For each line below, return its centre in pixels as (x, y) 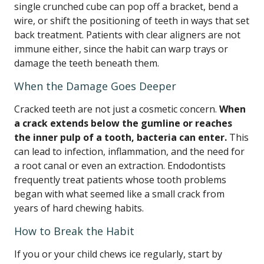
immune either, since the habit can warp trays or (121, 49)
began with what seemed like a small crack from (119, 194)
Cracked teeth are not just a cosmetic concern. (117, 109)
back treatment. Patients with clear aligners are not (127, 35)
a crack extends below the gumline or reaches (123, 123)
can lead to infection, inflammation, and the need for (129, 151)
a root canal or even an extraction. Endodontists (120, 166)
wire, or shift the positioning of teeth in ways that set (132, 21)
